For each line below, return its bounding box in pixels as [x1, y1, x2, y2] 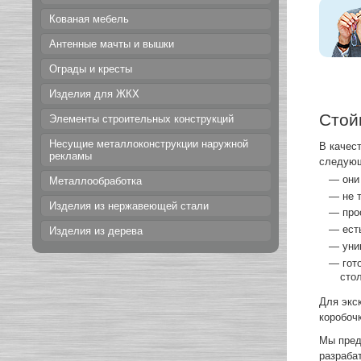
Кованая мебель [49, 13, 130, 25]
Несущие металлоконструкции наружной [49, 138, 249, 150]
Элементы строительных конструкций [49, 113, 234, 125]
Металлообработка [49, 175, 143, 187]
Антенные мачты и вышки [49, 38, 175, 50]
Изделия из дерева [49, 225, 143, 237]
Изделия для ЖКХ [49, 88, 140, 100]
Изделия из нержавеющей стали [49, 200, 210, 212]
